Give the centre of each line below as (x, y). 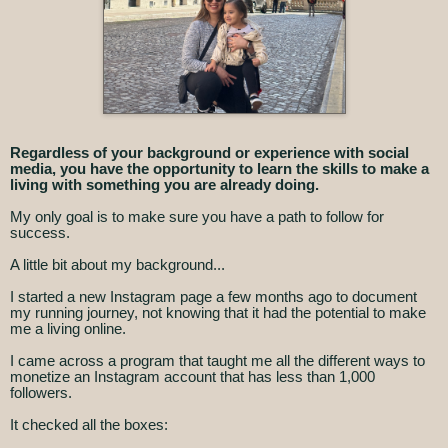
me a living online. (68, 328)
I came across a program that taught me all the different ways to (217, 360)
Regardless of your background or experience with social (209, 152)
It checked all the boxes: (89, 424)
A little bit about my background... (117, 264)
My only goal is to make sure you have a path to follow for (197, 216)
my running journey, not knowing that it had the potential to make (218, 312)
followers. (41, 392)
